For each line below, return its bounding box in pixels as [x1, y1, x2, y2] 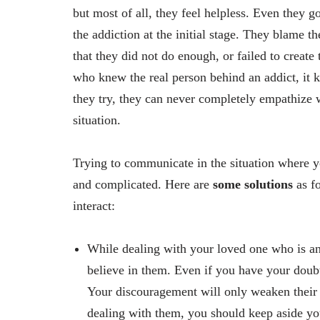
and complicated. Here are [73, 176, 213, 191]
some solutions [213, 176, 293, 191]
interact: [73, 198, 115, 213]
